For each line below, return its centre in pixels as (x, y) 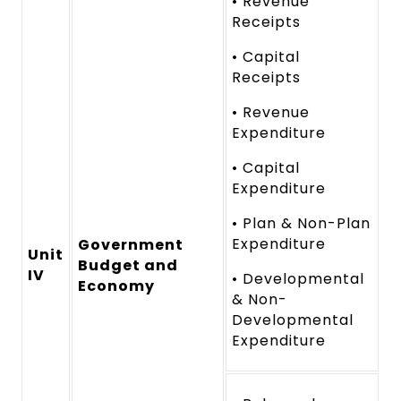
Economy (117, 286)
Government (131, 245)
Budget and (128, 266)
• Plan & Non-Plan (301, 224)
